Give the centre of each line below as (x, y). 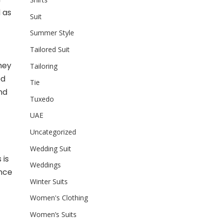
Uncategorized (53, 132)
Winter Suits (49, 181)
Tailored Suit (50, 50)
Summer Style (52, 33)
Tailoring (43, 66)
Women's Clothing (59, 198)
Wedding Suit (50, 148)
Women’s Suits (53, 214)
